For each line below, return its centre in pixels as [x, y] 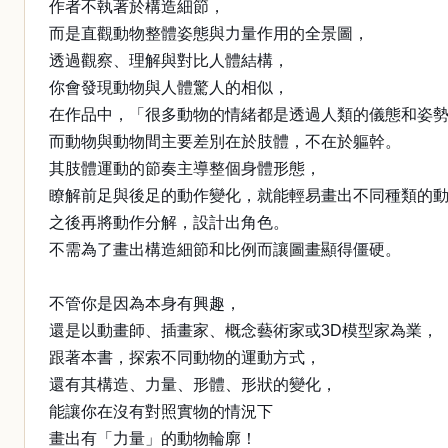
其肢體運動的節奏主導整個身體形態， [185, 168]
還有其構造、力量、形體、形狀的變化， [193, 384]
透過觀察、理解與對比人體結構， [169, 60]
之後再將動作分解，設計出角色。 [169, 222]
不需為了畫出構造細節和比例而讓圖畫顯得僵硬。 [225, 249]
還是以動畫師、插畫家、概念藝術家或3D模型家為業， [243, 330]
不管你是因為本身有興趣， [145, 303]
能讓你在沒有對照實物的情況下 [161, 411]
